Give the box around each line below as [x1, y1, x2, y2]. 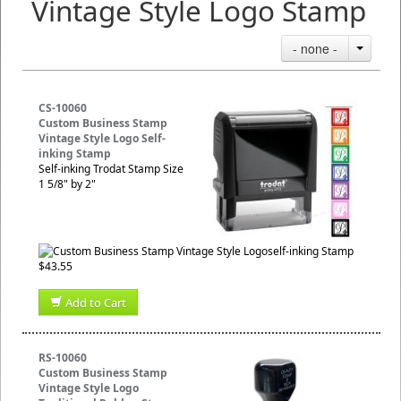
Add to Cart [65, 294, 126, 311]
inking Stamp [38, 146, 111, 161]
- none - [293, 39, 337, 57]
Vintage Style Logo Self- [38, 131, 166, 146]
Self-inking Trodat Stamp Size [38, 161, 183, 176]
